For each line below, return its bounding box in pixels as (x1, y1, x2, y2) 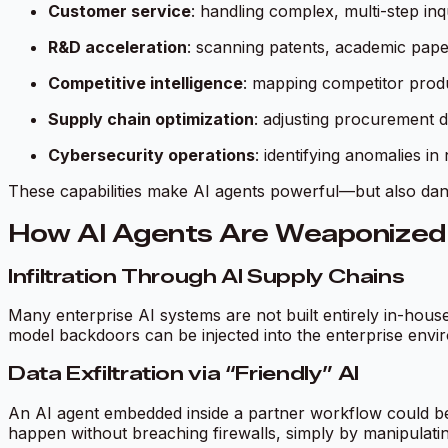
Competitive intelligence (48, 72, 243, 93)
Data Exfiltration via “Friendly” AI (8, 362, 359, 386)
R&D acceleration (48, 36, 187, 57)
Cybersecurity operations (48, 144, 255, 165)
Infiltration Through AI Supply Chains (8, 264, 405, 288)
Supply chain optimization (48, 108, 254, 129)
